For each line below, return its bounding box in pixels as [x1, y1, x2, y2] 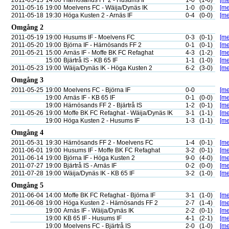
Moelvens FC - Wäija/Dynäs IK [63, 4, 148, 11]
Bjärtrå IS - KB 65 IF [63, 57, 118, 64]
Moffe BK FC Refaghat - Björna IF [63, 192, 155, 199]
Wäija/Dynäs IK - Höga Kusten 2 [63, 64, 152, 72]
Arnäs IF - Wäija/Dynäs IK [63, 207, 134, 214]
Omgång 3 [11, 76, 43, 84]
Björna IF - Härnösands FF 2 [63, 41, 142, 49]
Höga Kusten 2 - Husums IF [63, 117, 140, 124]
